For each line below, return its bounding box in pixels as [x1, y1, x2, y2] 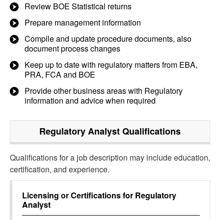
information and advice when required [25, 95, 156, 106]
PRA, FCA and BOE [25, 69, 95, 80]
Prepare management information [25, 17, 141, 28]
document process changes [25, 43, 120, 54]
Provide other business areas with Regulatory [25, 85, 183, 96]
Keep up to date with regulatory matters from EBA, [25, 59, 197, 70]
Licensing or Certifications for [22, 190, 135, 201]
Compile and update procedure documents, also [25, 33, 192, 44]
